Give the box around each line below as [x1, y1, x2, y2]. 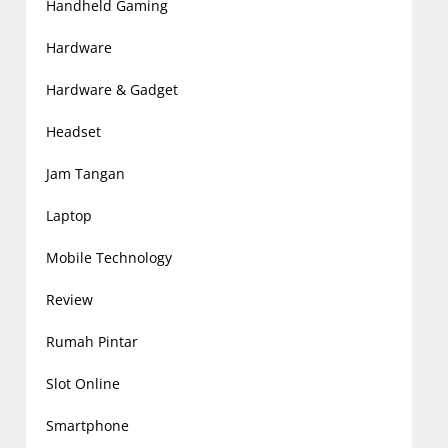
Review [45, 289, 93, 309]
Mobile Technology [45, 247, 172, 267]
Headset [45, 121, 101, 141]
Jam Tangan [45, 163, 125, 183]
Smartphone [45, 415, 129, 435]
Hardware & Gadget [45, 79, 178, 99]
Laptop [45, 205, 92, 225]
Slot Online [45, 373, 120, 393]
